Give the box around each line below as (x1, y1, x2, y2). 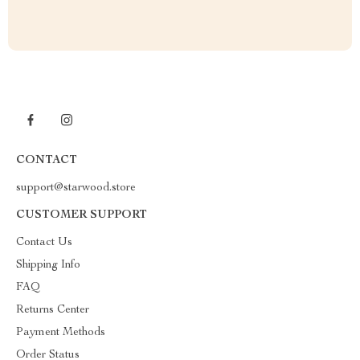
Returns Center (16, 305, 89, 316)
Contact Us (16, 237, 72, 248)
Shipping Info (16, 260, 80, 271)
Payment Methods (16, 327, 105, 338)
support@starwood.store (16, 182, 136, 194)
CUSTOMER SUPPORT (16, 210, 147, 221)
